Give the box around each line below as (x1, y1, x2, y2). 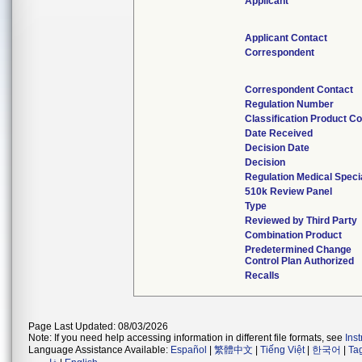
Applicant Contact (245, 32, 327, 44)
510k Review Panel (245, 186, 332, 197)
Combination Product (245, 229, 342, 241)
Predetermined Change (245, 244, 351, 255)
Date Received (245, 128, 313, 139)
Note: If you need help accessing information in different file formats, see (28, 332, 345, 343)
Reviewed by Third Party (245, 215, 357, 226)
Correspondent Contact (245, 84, 353, 95)
